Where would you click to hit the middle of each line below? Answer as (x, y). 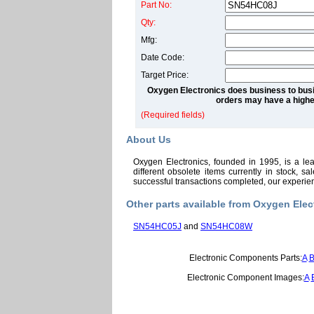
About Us (149, 139)
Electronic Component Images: (245, 278)
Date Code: (163, 57)
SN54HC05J (157, 226)
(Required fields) (173, 115)
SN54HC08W (226, 226)
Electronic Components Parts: (245, 258)
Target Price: (165, 75)
